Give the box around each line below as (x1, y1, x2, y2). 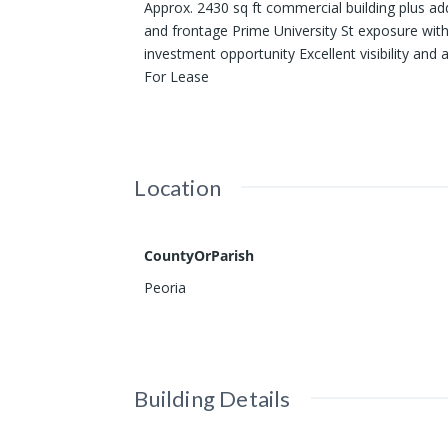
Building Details (134, 385, 291, 413)
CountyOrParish (144, 246, 255, 266)
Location (134, 174, 222, 202)
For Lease (144, 67, 210, 87)
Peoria (144, 278, 187, 298)
